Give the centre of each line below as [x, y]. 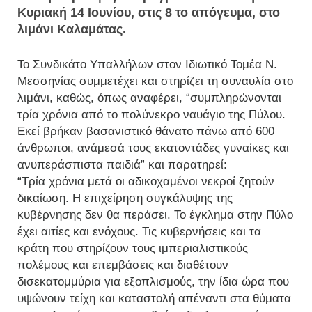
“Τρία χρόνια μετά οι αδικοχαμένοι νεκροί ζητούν [146, 182]
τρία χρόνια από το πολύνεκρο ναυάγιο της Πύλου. [151, 115]
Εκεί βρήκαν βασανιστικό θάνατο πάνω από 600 [146, 132]
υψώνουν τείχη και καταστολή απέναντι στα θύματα [154, 299]
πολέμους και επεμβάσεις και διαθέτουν [123, 265]
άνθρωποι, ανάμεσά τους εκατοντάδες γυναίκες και [153, 148]
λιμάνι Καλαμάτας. [72, 30]
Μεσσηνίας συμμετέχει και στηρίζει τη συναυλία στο [155, 81]
